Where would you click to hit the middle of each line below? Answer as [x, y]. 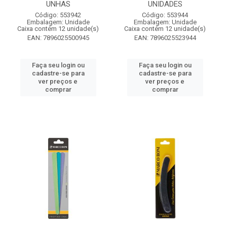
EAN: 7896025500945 [58, 38]
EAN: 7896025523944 [165, 38]
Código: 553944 [165, 15]
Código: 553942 [58, 15]
